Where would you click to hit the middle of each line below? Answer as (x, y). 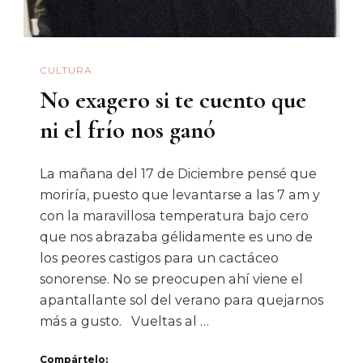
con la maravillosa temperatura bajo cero (174, 216)
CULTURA (66, 70)
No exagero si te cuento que (173, 100)
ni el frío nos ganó (128, 130)
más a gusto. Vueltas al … (124, 322)
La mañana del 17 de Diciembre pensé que (178, 174)
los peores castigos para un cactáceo (159, 258)
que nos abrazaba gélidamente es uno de (176, 237)
